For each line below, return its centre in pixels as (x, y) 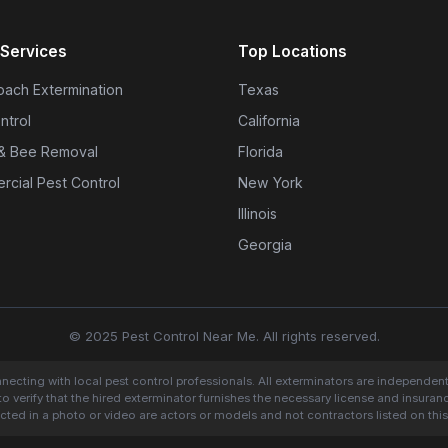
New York (270, 182)
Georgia (265, 244)
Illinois (257, 213)
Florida (260, 151)
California (269, 120)
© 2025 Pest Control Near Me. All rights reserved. (224, 336)
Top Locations (292, 51)
